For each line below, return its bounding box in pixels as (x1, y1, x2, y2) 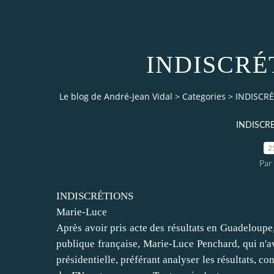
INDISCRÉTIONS (56, 190, 133, 202)
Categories (182, 91, 226, 103)
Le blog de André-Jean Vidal (59, 91, 172, 103)
